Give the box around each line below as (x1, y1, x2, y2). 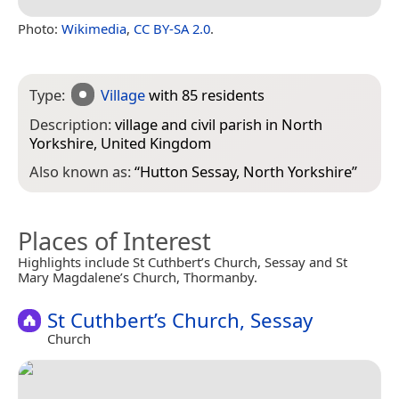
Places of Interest (18, 224, 211, 258)
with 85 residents (145, 84, 265, 105)
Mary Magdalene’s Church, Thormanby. (18, 268, 257, 287)
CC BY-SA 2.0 (134, 19, 210, 37)
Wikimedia (61, 19, 126, 37)
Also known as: (29, 161, 134, 183)
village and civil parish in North (115, 113, 322, 134)
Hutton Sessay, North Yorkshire (140, 161, 352, 183)
